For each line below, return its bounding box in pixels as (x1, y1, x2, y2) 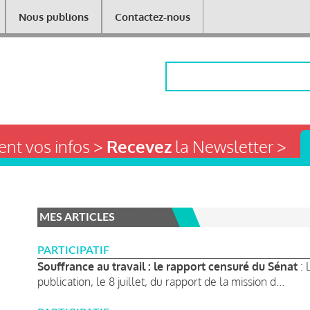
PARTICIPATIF (37, 244, 109, 256)
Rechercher (165, 62, 223, 76)
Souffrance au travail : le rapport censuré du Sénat (37, 259, 298, 273)
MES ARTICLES (39, 211, 115, 223)
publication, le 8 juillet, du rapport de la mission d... (37, 274, 284, 289)
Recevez (107, 135, 172, 157)
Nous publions (18, 10, 89, 24)
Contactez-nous (114, 10, 190, 24)
